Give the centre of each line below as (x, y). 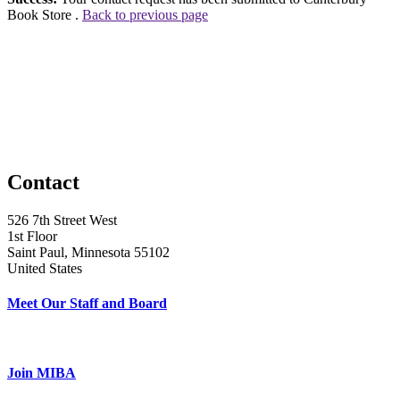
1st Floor (32, 236)
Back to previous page (145, 14)
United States (45, 268)
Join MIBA (42, 373)
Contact (43, 182)
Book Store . (45, 14)
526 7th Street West (62, 220)
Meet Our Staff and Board (87, 303)
